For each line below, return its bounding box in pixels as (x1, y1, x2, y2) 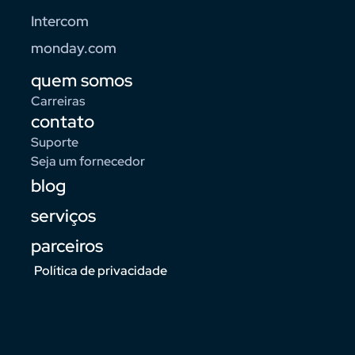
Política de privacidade (33, 262, 167, 280)
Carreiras (31, 93, 85, 110)
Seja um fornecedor (31, 153, 145, 170)
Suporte (31, 134, 78, 151)
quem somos (31, 69, 132, 93)
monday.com (31, 39, 116, 58)
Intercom (31, 12, 89, 31)
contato (31, 110, 94, 134)
